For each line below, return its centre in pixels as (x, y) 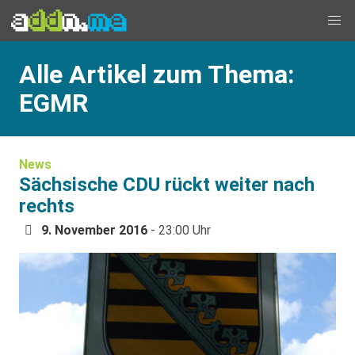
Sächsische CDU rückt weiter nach (167, 185)
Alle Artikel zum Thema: (157, 74)
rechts (47, 206)
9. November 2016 (94, 230)
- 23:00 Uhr (179, 230)
